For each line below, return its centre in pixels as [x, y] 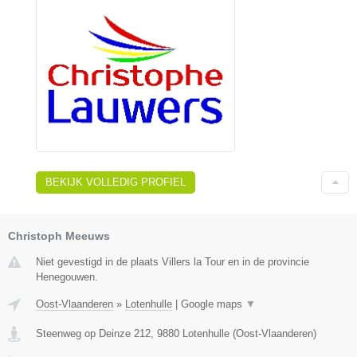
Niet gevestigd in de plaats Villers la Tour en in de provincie [173, 261]
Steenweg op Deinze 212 [93, 333]
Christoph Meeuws [59, 235]
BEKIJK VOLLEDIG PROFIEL [116, 182]
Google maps [213, 304]
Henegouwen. [67, 277]
